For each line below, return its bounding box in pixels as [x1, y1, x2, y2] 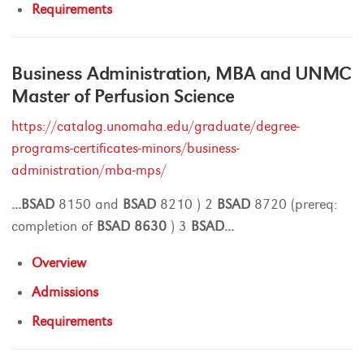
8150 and [54, 196, 123, 213]
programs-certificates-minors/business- [11, 140, 240, 157]
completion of [11, 218, 97, 235]
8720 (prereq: [250, 196, 338, 213]
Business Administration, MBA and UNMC [11, 62, 352, 84]
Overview [32, 254, 87, 271]
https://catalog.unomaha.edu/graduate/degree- [11, 118, 301, 135]
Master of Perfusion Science [11, 84, 235, 107]
